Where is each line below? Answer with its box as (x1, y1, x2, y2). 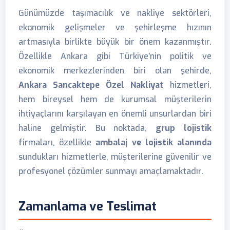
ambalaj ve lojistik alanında (95, 137, 212, 148)
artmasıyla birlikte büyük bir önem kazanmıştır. (18, 36, 212, 47)
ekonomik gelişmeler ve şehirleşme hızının (18, 22, 212, 33)
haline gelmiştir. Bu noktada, (18, 123, 156, 133)
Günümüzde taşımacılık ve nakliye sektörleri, (18, 8, 212, 18)
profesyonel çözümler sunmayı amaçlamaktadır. (18, 166, 204, 177)
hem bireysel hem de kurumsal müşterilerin (18, 94, 212, 105)
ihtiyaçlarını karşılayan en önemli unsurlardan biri (18, 108, 212, 119)
